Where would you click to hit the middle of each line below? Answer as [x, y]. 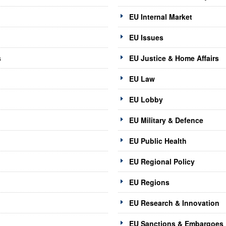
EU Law [142, 79]
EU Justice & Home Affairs [174, 58]
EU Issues [146, 38]
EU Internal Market [160, 17]
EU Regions [149, 182]
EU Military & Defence [166, 120]
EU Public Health [158, 141]
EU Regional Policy [162, 162]
